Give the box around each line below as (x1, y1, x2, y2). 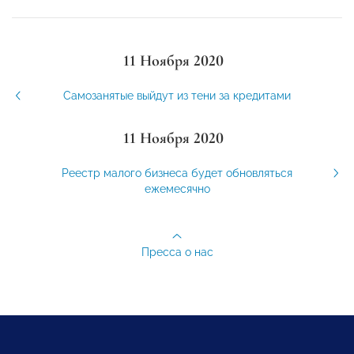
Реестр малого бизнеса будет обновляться (62, 167, 292, 180)
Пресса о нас (141, 246, 213, 259)
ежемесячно (144, 183, 210, 196)
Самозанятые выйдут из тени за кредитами (63, 89, 291, 103)
